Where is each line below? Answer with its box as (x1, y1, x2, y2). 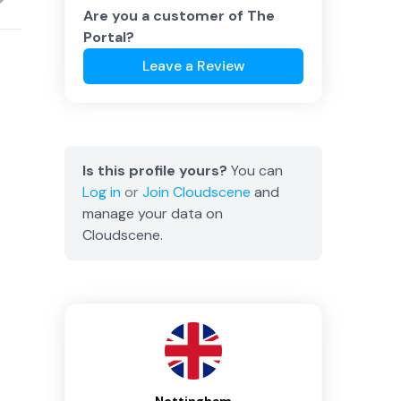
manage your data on (82, 204, 223, 223)
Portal (83, 28, 126, 47)
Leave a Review (141, 56, 245, 75)
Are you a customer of (83, 6, 247, 25)
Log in (82, 183, 121, 201)
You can (227, 161, 283, 180)
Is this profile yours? (82, 161, 227, 180)
